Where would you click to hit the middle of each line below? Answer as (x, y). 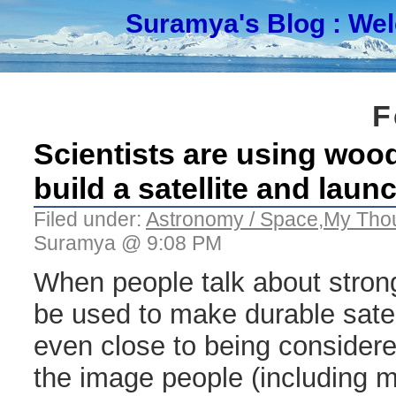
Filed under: (90, 219)
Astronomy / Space (232, 219)
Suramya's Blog (225, 23)
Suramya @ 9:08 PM (128, 243)
